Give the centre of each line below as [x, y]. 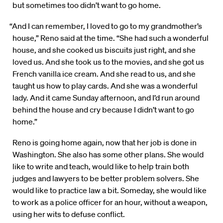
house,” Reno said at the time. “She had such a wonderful [111, 38]
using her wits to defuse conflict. [69, 214]
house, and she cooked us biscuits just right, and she [104, 50]
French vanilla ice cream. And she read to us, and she [104, 74]
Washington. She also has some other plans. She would [108, 155]
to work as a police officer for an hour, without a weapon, [110, 202]
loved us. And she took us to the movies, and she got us [108, 62]
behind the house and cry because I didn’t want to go [103, 110]
